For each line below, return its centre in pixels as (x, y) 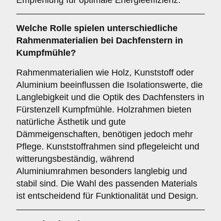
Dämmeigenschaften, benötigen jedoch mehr (105, 134)
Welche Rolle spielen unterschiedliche (97, 28)
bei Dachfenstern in (141, 40)
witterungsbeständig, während (75, 159)
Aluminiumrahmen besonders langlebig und (102, 171)
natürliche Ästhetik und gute (71, 122)
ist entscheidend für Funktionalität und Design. (107, 196)
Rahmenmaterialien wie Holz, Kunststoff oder (105, 73)
